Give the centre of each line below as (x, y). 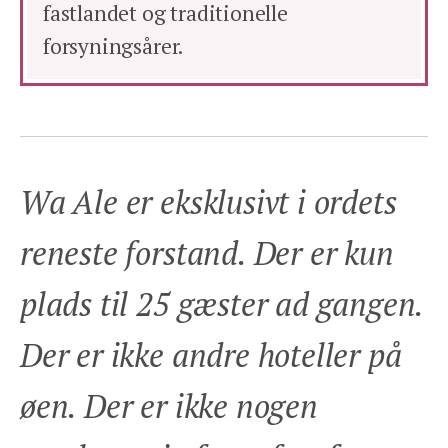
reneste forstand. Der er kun (207, 253)
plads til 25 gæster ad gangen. (222, 304)
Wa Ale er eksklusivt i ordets (208, 202)
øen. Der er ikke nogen (169, 406)
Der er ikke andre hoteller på (211, 355)
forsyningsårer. (115, 45)
